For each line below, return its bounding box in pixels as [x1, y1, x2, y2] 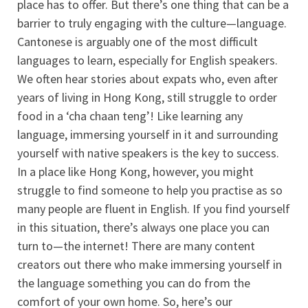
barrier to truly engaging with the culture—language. [17, 14, 287, 31]
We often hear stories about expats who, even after [17, 70, 278, 87]
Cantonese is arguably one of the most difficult [17, 33, 258, 49]
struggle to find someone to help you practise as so [17, 181, 283, 198]
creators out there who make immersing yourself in [17, 256, 282, 272]
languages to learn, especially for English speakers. [17, 52, 278, 68]
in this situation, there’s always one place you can [17, 219, 269, 235]
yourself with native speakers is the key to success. [17, 144, 279, 161]
